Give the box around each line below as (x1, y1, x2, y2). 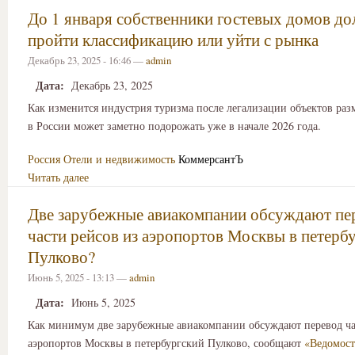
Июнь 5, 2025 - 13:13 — (28, 270, 129, 285)
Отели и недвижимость (63, 151, 175, 167)
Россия (28, 151, 60, 167)
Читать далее (28, 170, 89, 185)
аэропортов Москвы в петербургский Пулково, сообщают (28, 334, 304, 350)
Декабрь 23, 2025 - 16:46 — (28, 52, 146, 67)
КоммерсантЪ (178, 151, 243, 167)
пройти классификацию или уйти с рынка (28, 28, 319, 51)
